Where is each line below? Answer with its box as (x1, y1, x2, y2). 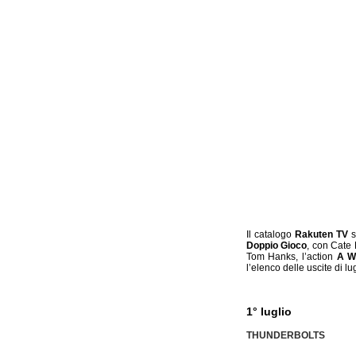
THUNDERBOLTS (246, 329, 325, 341)
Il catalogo (246, 229, 295, 240)
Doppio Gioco (246, 240, 308, 251)
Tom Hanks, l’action (246, 251, 337, 262)
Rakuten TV (294, 229, 348, 240)
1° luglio (246, 305, 292, 319)
